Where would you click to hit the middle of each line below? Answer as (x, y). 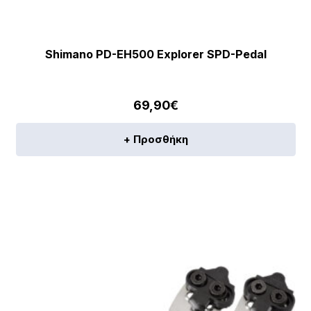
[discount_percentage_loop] (103, 239)
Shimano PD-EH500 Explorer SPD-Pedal (155, 54)
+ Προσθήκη (155, 140)
